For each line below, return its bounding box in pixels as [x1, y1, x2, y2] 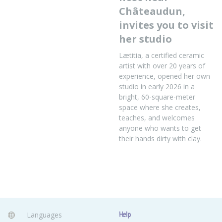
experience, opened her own [119, 71, 210, 81]
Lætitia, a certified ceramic [119, 51, 204, 60]
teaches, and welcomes [119, 113, 195, 122]
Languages [27, 210, 62, 220]
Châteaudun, [119, 4, 185, 18]
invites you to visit [119, 18, 214, 32]
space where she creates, [119, 103, 201, 112]
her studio [119, 32, 172, 46]
